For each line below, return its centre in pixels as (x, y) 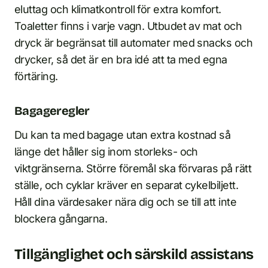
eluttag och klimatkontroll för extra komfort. (118, 10)
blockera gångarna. (61, 219)
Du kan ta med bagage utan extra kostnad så (123, 135)
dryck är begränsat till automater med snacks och (134, 43)
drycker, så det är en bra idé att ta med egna (121, 60)
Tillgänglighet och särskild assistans (134, 255)
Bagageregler (52, 111)
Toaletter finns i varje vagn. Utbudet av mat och (128, 26)
